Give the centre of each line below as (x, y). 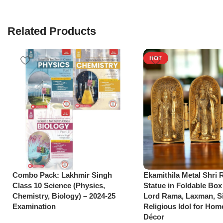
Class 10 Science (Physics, (59, 185)
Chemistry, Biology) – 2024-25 (64, 196)
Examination (34, 206)
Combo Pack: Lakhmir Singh (62, 175)
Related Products (52, 31)
